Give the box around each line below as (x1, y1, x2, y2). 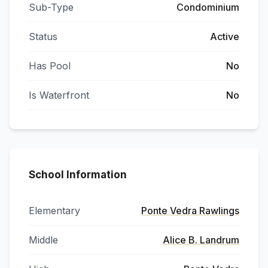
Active (210, 31, 239, 42)
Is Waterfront (29, 89, 89, 101)
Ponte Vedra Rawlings (141, 205, 239, 217)
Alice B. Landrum (163, 234, 239, 246)
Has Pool (29, 60, 71, 72)
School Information (29, 169, 127, 181)
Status (29, 31, 57, 42)
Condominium (176, 1, 239, 13)
